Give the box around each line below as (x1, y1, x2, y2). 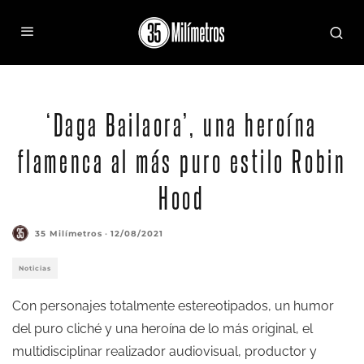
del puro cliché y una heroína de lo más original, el (12, 321, 313, 336)
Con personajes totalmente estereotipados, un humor (12, 298, 334, 314)
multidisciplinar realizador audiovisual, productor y (12, 344, 317, 359)
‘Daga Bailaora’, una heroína (46, 106, 318, 141)
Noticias (19, 264, 51, 272)
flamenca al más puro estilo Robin (17, 143, 347, 177)
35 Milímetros (35, 227, 102, 239)
